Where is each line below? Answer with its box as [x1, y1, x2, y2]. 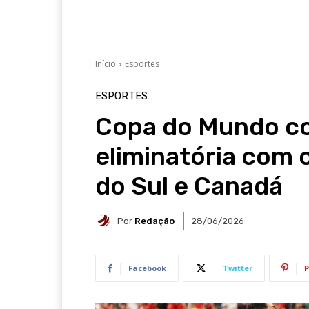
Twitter [223, 263, 252, 273]
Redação [134, 215, 175, 226]
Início [95, 58, 116, 70]
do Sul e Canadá [95, 171, 283, 201]
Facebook [128, 263, 166, 273]
